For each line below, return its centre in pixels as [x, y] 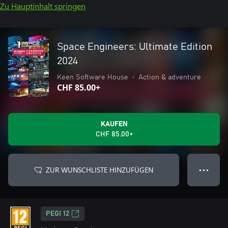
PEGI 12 [58, 214]
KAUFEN [114, 124]
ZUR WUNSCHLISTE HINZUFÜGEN [99, 170]
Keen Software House [93, 77]
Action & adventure [170, 77]
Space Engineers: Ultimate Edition [135, 47]
